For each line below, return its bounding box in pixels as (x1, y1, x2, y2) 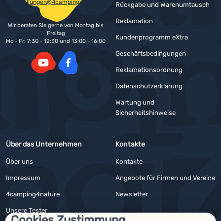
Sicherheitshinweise (115, 109, 176, 117)
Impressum (6, 174, 40, 182)
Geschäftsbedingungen (115, 50, 186, 58)
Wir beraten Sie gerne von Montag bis (8, 22, 104, 29)
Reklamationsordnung (115, 66, 183, 74)
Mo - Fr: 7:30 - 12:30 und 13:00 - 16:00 (6, 38, 106, 45)
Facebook (56, 76, 91, 86)
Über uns (6, 158, 33, 166)
